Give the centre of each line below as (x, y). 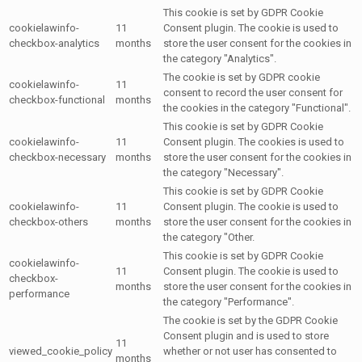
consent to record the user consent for (253, 92)
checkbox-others (48, 221)
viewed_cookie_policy (61, 351)
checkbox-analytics (54, 43)
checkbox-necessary (57, 157)
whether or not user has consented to (250, 351)
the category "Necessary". (223, 172)
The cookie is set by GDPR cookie (242, 77)
